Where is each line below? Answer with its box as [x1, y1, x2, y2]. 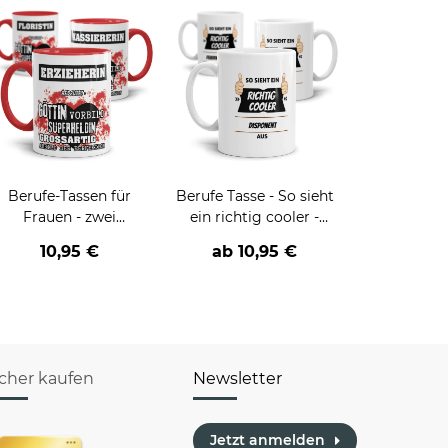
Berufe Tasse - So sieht [175, 187, 334, 206]
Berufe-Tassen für [8, 187, 132, 206]
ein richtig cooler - [190, 208, 320, 227]
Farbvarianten [20, 229, 119, 248]
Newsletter [192, 369, 282, 389]
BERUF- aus [213, 229, 297, 248]
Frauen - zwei [23, 208, 117, 227]
